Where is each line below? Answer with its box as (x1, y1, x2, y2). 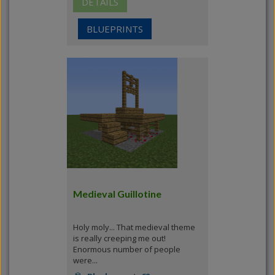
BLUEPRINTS (87, 23, 143, 35)
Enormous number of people (73, 244, 180, 255)
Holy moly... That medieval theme (73, 222, 195, 233)
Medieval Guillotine (73, 188, 161, 199)
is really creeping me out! (73, 233, 166, 244)
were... (73, 255, 98, 266)
